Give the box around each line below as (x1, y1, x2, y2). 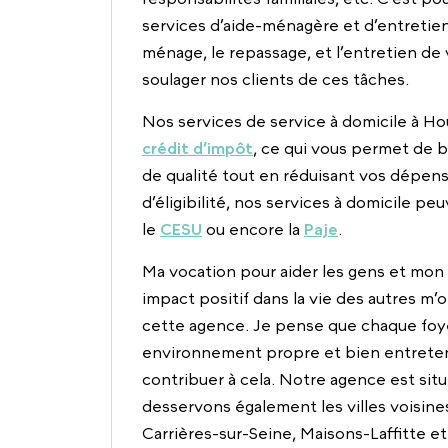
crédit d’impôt (142, 139, 253, 158)
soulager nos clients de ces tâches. (142, 70, 409, 89)
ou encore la (202, 220, 304, 239)
